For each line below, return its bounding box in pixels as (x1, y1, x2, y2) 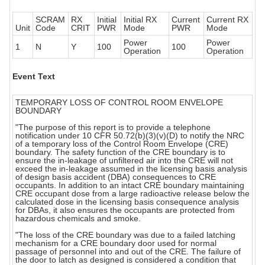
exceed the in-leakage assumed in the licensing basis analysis (15, 164, 247, 174)
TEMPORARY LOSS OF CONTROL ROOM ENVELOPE (15, 98, 223, 108)
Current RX (206, 15, 248, 25)
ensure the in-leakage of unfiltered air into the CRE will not (15, 156, 233, 166)
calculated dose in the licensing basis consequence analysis (15, 197, 239, 207)
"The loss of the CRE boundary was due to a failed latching (15, 230, 235, 240)
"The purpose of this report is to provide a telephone (15, 122, 211, 132)
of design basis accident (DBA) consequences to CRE (15, 172, 216, 182)
